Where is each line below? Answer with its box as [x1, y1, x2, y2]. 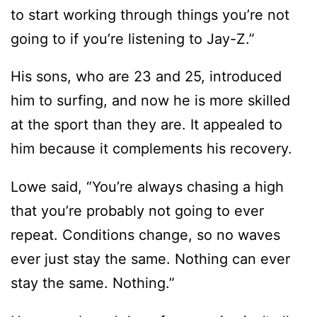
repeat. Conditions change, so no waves [11, 226, 280, 244]
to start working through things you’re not [11, 6, 289, 23]
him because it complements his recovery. [11, 140, 296, 158]
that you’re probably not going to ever [11, 202, 264, 220]
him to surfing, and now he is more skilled [11, 92, 290, 110]
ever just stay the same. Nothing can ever [11, 250, 290, 268]
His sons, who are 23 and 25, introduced [11, 68, 282, 86]
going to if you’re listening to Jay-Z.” [11, 30, 255, 47]
